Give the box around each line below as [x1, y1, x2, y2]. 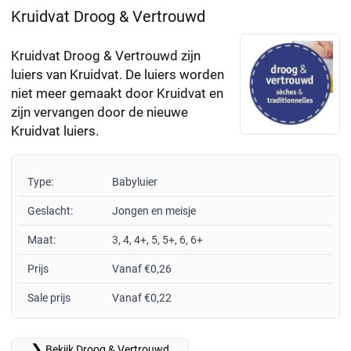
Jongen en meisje [112, 204, 196, 218]
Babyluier [112, 175, 157, 189]
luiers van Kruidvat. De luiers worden [11, 67, 224, 83]
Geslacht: [27, 204, 73, 218]
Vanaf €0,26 [112, 262, 172, 276]
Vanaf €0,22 [112, 291, 172, 305]
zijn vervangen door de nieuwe [11, 104, 188, 121]
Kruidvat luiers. [11, 123, 99, 139]
